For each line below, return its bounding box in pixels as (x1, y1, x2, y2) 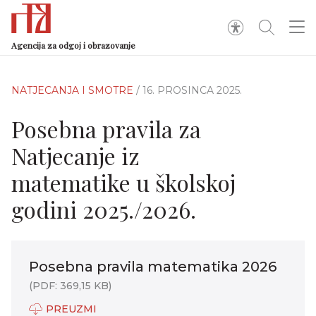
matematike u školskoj (11, 167, 236, 197)
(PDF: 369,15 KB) (29, 279, 111, 292)
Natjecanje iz (11, 140, 140, 171)
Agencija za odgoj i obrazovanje (11, 39, 135, 51)
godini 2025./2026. (11, 194, 196, 224)
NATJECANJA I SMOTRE (11, 84, 136, 97)
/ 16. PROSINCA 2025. (136, 84, 242, 97)
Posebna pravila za (11, 114, 201, 144)
